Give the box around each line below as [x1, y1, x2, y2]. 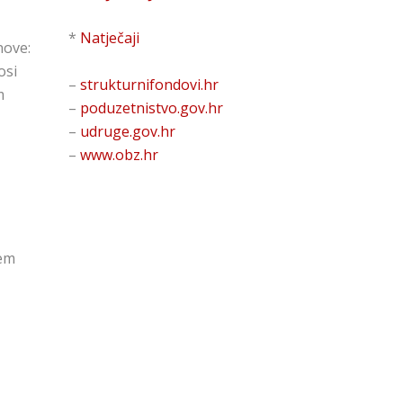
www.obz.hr [80, 144, 158, 165]
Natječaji [80, 27, 139, 48]
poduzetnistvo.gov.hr [80, 97, 223, 118]
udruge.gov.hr [80, 121, 175, 141]
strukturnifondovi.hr [80, 74, 219, 94]
